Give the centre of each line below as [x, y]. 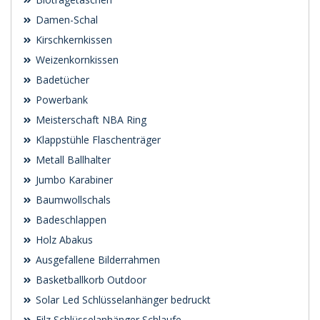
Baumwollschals [72, 199]
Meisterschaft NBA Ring [90, 119]
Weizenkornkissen [76, 59]
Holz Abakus [63, 239]
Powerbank [60, 99]
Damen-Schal [65, 19]
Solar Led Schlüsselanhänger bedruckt [122, 299]
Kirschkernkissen [72, 39]
